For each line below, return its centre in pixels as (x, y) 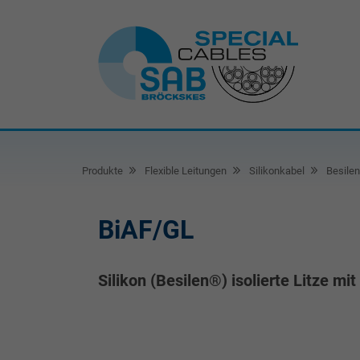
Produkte (102, 171)
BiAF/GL (146, 230)
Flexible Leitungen (185, 171)
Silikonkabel (275, 171)
